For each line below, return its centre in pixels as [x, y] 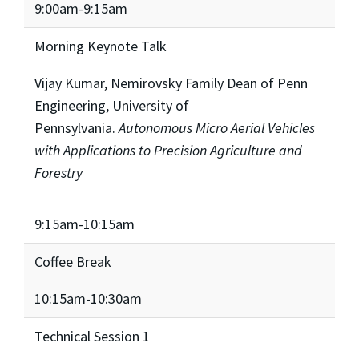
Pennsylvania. [76, 127]
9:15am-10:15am [84, 224]
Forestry [58, 172]
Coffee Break [73, 261]
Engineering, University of [111, 105]
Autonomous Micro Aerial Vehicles [216, 127]
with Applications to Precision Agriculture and [168, 150]
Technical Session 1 [92, 336]
